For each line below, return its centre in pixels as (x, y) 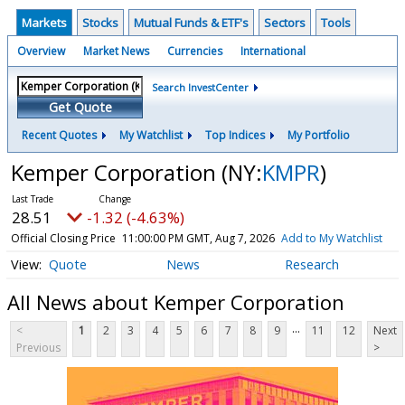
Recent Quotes (59, 135)
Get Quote (80, 107)
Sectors (285, 23)
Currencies (195, 51)
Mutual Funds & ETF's (191, 23)
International (273, 51)
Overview (41, 51)
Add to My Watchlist (331, 238)
